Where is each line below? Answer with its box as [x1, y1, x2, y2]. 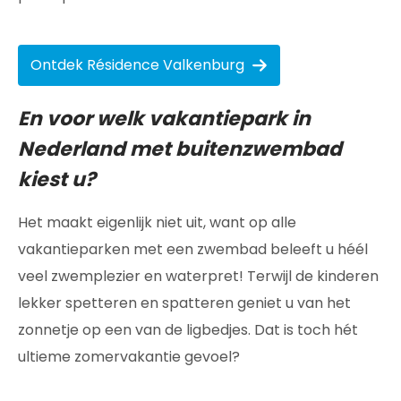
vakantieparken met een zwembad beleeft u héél [18, 239, 368, 260]
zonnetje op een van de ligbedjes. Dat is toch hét [18, 320, 358, 340]
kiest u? [18, 166, 96, 193]
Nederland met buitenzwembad [18, 135, 342, 163]
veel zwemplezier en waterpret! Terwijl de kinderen [18, 266, 379, 286]
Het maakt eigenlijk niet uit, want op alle [18, 212, 296, 233]
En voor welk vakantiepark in [18, 105, 311, 132]
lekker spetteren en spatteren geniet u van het [18, 293, 351, 313]
